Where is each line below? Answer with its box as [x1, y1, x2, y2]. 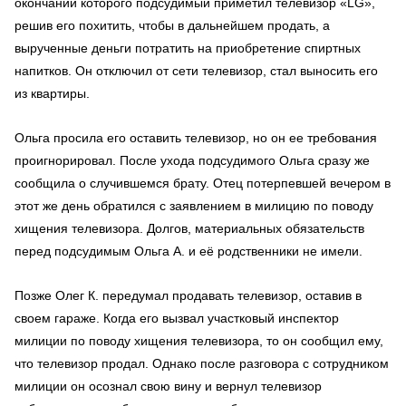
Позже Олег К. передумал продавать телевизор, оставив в [14, 287, 362, 303]
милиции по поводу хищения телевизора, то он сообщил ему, [14, 333, 383, 348]
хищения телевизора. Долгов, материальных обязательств [14, 220, 364, 236]
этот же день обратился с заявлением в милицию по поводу [14, 198, 373, 213]
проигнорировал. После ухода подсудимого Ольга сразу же [14, 152, 373, 168]
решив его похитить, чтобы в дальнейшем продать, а [14, 17, 330, 33]
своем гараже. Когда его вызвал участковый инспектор [14, 310, 339, 325]
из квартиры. [14, 85, 90, 101]
